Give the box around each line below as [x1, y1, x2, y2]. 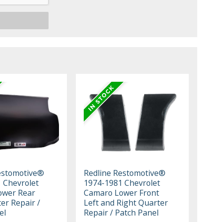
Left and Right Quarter [84, 197, 168, 209]
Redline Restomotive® [84, 167, 166, 179]
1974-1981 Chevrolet [84, 177, 161, 189]
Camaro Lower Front [84, 187, 160, 199]
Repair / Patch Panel [84, 207, 159, 219]
